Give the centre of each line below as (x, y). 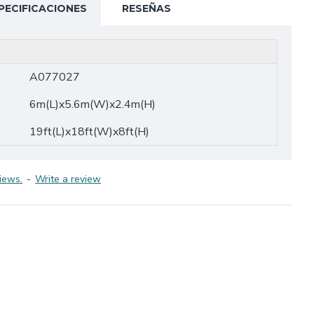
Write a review (68, 179)
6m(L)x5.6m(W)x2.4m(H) (93, 104)
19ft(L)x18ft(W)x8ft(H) (89, 132)
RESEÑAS (146, 8)
